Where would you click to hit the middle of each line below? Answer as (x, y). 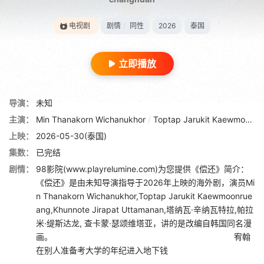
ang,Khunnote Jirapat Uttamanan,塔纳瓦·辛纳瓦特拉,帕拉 (145, 209)
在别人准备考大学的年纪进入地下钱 (102, 250)
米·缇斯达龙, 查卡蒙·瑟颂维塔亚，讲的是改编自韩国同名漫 (144, 223)
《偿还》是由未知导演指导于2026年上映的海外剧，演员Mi (145, 182)
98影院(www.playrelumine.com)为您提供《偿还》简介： (142, 169)
